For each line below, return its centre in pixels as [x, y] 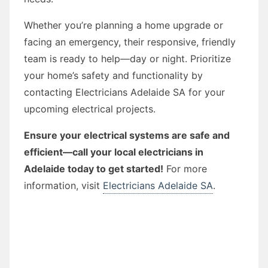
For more [185, 168]
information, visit [63, 185]
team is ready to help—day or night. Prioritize [127, 58]
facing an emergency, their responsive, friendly [130, 42]
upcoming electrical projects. [90, 109]
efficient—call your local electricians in [114, 152]
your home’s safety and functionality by [113, 75]
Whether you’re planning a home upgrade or [124, 25]
